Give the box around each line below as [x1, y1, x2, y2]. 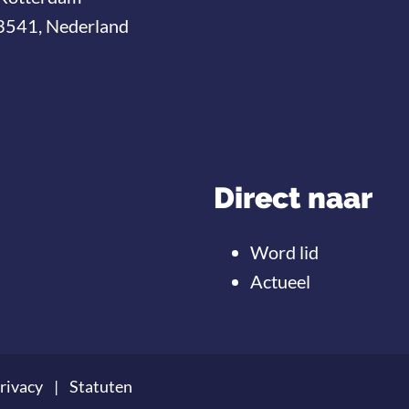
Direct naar [214, 181, 372, 215]
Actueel [250, 270, 310, 292]
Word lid [250, 241, 319, 263]
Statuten [69, 376, 132, 396]
